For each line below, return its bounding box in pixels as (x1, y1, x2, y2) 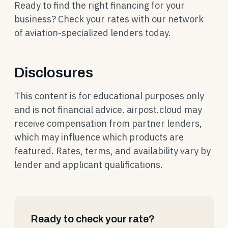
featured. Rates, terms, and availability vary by (14, 145, 211, 157)
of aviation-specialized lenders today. (14, 27, 171, 39)
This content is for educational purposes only (14, 90, 204, 102)
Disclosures (14, 65, 93, 80)
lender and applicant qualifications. (14, 159, 163, 170)
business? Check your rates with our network (14, 13, 204, 25)
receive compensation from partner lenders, (14, 118, 202, 129)
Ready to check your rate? (31, 213, 155, 224)
